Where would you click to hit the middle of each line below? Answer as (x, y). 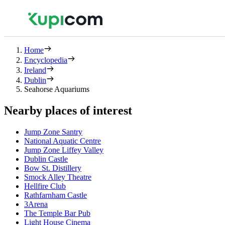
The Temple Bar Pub (57, 213)
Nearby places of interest (68, 110)
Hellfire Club (45, 186)
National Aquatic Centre (63, 141)
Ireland (35, 70)
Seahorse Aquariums (57, 89)
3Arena (36, 204)
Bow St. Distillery (53, 168)
